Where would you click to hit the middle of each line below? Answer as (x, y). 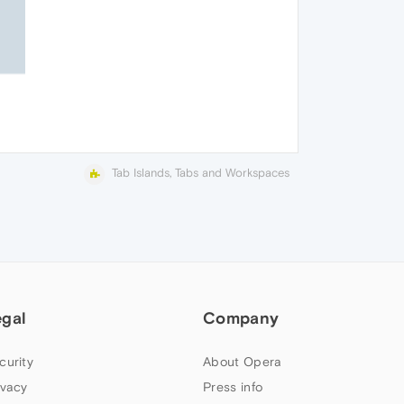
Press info (233, 386)
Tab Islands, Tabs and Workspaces (201, 173)
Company (241, 317)
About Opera (243, 361)
